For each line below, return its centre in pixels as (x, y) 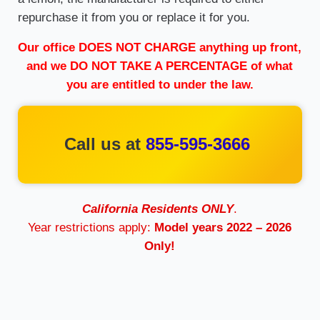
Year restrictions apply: (91, 228)
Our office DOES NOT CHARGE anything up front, (160, 47)
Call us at (105, 145)
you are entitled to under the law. (160, 84)
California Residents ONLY (158, 209)
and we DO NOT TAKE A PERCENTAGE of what (160, 66)
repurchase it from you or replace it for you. (134, 17)
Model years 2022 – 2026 (223, 228)
